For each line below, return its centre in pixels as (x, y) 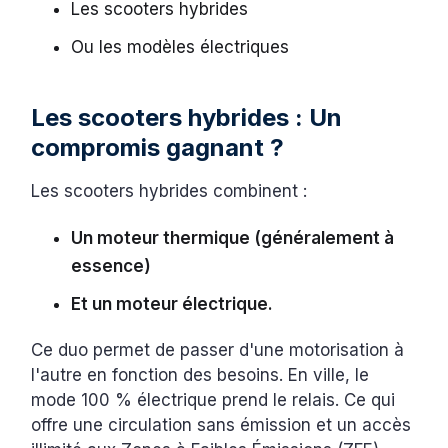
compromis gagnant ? (158, 148)
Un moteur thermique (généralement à (233, 238)
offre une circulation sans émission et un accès (221, 425)
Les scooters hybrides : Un (187, 118)
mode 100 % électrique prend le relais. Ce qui (213, 400)
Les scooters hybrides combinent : (172, 191)
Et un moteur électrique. (174, 304)
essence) (113, 266)
